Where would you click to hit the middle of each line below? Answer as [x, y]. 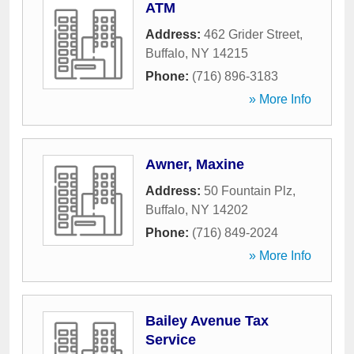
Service [171, 340]
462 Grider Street [252, 34]
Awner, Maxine [195, 164]
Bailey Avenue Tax [207, 321]
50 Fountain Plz [248, 191]
